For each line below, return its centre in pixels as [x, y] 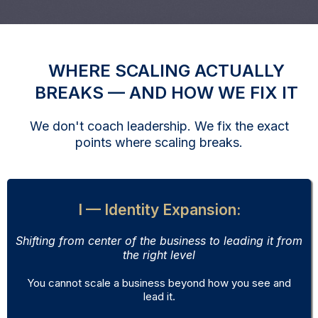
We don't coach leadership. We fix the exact [159, 126]
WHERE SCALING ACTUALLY [166, 71]
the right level [159, 255]
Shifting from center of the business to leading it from [159, 241]
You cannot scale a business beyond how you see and [159, 283]
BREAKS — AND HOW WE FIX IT [166, 93]
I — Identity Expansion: [159, 210]
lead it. [159, 297]
